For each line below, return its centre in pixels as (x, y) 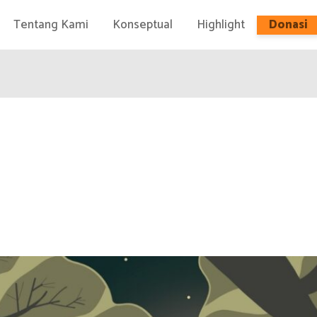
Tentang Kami (51, 24)
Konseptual (142, 24)
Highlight (220, 24)
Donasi (288, 24)
